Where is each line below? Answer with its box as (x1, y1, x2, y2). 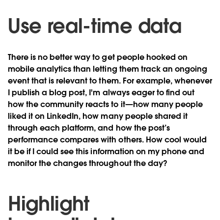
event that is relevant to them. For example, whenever (8, 75, 213, 86)
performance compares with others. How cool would (8, 134, 207, 145)
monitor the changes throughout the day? (8, 158, 167, 168)
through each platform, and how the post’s (8, 122, 170, 133)
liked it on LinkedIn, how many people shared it (8, 110, 188, 121)
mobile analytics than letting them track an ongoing (8, 63, 207, 74)
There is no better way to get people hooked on (8, 52, 188, 62)
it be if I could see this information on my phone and (8, 146, 205, 157)
